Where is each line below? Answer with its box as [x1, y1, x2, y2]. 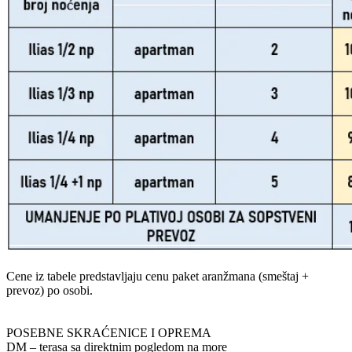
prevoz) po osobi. [6, 283, 93, 297]
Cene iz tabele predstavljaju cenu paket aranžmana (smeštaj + [6, 269, 309, 283]
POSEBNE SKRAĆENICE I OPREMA [6, 325, 211, 339]
